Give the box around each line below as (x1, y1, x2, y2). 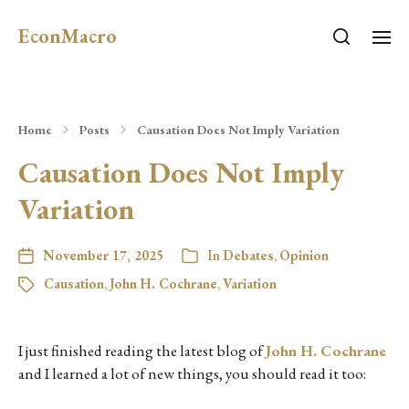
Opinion (279, 246, 329, 264)
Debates (223, 246, 274, 264)
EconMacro (18, 23, 117, 49)
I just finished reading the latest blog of (18, 341, 266, 361)
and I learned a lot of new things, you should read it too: (18, 363, 366, 383)
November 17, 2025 (43, 246, 163, 264)
